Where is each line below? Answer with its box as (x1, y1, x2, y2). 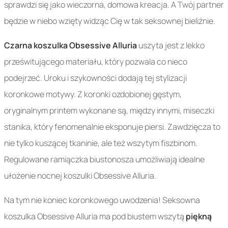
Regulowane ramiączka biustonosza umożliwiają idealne (4, 154, 205, 165)
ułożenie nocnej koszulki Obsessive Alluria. (4, 170, 156, 181)
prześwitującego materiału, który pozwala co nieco (4, 56, 187, 67)
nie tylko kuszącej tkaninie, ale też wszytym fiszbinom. (4, 137, 197, 149)
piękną (186, 211, 212, 222)
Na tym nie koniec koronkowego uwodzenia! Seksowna (4, 194, 200, 206)
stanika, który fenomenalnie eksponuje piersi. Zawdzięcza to (4, 121, 220, 132)
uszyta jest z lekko (137, 40, 205, 51)
